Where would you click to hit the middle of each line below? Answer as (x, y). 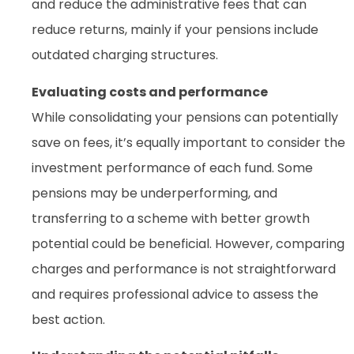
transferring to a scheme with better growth (171, 218)
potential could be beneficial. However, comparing (188, 243)
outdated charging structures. (125, 55)
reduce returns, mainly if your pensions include (175, 30)
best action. (68, 319)
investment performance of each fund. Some (172, 168)
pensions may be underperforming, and (154, 193)
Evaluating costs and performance (150, 92)
